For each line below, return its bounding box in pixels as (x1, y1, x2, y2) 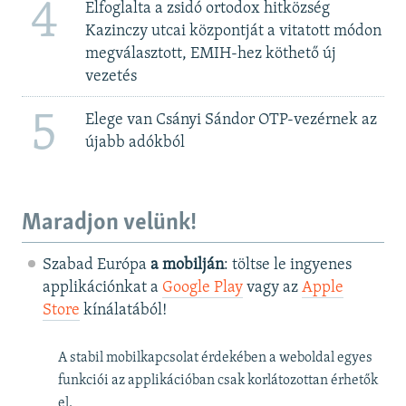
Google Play (161, 279, 243, 297)
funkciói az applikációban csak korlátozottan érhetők (58, 373, 378, 389)
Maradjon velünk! (22, 210, 197, 236)
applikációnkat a (42, 279, 162, 297)
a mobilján (150, 256, 224, 275)
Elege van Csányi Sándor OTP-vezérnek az (84, 111, 377, 130)
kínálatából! (79, 302, 167, 320)
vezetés (84, 67, 137, 85)
